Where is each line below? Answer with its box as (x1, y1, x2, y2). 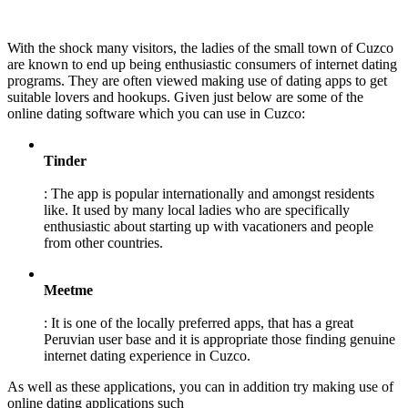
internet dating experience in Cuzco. (44, 347, 250, 363)
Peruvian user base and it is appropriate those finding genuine (44, 331, 395, 347)
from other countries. (44, 234, 163, 250)
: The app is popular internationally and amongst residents (44, 185, 374, 201)
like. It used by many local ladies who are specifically (44, 201, 350, 218)
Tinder (44, 152, 87, 168)
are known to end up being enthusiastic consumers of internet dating (7, 56, 397, 72)
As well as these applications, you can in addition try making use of (7, 378, 393, 394)
